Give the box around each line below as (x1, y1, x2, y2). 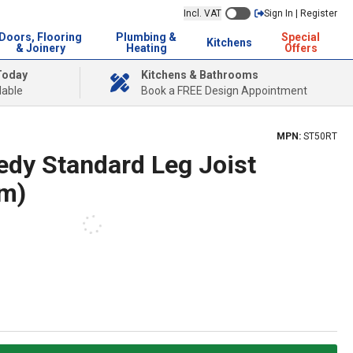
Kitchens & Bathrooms (141, 69, 258, 81)
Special (281, 31, 321, 43)
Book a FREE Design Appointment (141, 84, 307, 97)
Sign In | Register (264, 7, 337, 19)
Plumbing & (116, 31, 177, 43)
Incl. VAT (184, 7, 221, 19)
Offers (284, 42, 318, 54)
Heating (125, 42, 167, 54)
